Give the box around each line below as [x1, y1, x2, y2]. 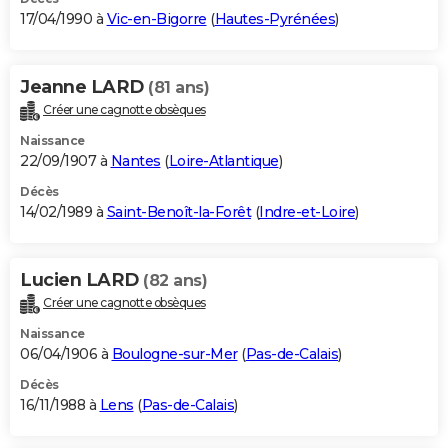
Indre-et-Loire [259, 202, 355, 221]
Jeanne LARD [20, 75, 148, 98]
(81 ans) [148, 77, 209, 97]
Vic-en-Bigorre [106, 9, 207, 28]
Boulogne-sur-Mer [111, 344, 238, 363]
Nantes [110, 151, 161, 170]
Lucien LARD [20, 268, 143, 291]
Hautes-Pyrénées [214, 9, 335, 28]
